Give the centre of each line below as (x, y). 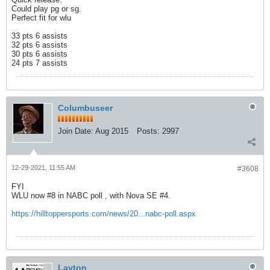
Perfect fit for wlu (41, 18)
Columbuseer (85, 108)
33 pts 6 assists (39, 36)
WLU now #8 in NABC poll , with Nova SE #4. (91, 196)
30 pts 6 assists (39, 54)
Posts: (148, 131)
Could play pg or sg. (46, 9)
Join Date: (76, 131)
